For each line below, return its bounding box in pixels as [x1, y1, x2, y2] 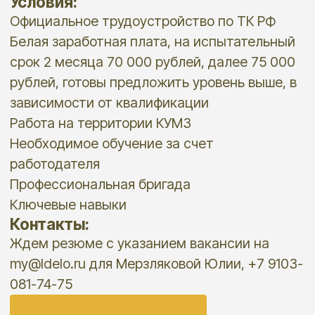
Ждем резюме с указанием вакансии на [7, 77, 193, 90]
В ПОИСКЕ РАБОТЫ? [35, 221, 174, 239]
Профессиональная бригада [7, 35, 136, 48]
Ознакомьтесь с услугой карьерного [35, 250, 202, 263]
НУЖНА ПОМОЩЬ [35, 205, 160, 222]
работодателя [7, 20, 72, 34]
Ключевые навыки [7, 50, 91, 63]
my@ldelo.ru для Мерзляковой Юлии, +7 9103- [7, 92, 217, 105]
